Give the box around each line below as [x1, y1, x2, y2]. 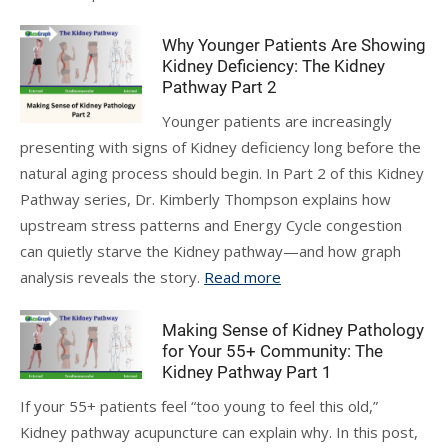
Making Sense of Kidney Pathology [162, 320, 425, 340]
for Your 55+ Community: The [162, 341, 384, 361]
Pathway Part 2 [162, 77, 278, 97]
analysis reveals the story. [20, 267, 204, 287]
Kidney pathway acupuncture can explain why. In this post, [20, 422, 418, 442]
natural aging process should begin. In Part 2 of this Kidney [20, 163, 424, 183]
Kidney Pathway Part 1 [162, 362, 333, 382]
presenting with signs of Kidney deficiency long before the [20, 137, 421, 157]
